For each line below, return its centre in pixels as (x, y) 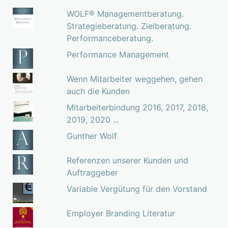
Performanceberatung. (110, 38)
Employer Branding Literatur (121, 213)
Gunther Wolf (92, 136)
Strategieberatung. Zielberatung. (129, 26)
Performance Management (118, 54)
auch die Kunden (98, 91)
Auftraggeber (92, 172)
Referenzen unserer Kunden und (127, 160)
